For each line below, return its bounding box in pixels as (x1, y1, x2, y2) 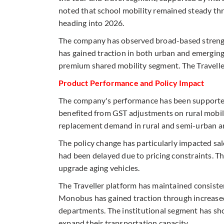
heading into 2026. (58, 17, 124, 27)
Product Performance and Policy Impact (58, 77, 204, 87)
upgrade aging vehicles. (58, 162, 140, 172)
